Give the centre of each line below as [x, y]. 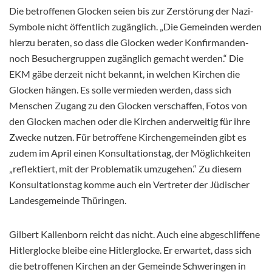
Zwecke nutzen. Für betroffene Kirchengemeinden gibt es [128, 137]
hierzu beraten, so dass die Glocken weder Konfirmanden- [129, 42]
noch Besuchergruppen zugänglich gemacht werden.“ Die [126, 58]
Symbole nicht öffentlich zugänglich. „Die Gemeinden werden [135, 27]
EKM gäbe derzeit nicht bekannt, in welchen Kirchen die [124, 74]
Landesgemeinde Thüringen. [68, 200]
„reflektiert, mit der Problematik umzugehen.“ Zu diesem [125, 169]
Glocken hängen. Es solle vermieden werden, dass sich [120, 90]
